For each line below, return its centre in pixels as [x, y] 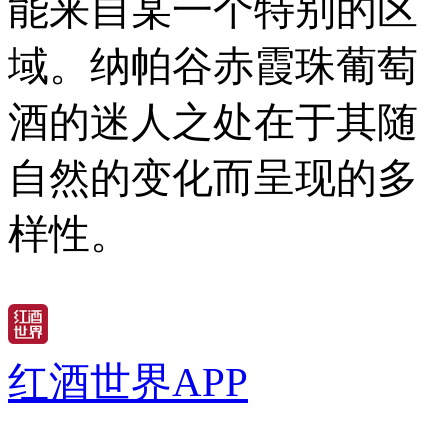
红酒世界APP [128, 381]
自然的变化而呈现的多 [213, 178]
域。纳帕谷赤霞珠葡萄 [213, 66]
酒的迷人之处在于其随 [213, 122]
